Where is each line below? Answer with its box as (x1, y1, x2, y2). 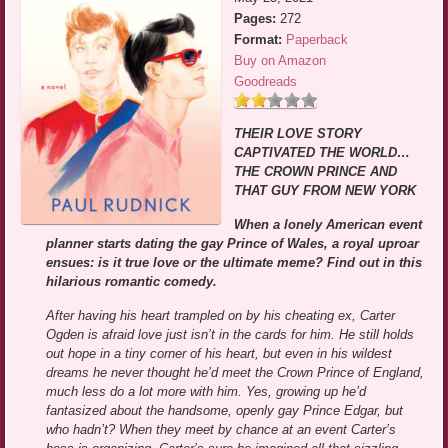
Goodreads (234, 73, 298, 89)
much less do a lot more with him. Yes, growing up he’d (46, 383, 367, 399)
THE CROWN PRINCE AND (234, 163, 398, 179)
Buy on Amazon (234, 52, 327, 68)
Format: (234, 31, 283, 47)
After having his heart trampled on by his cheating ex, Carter (46, 307, 396, 323)
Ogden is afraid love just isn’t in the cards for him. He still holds (46, 326, 415, 342)
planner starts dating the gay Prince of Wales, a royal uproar (46, 235, 420, 251)
